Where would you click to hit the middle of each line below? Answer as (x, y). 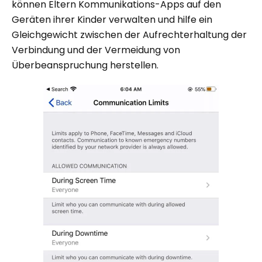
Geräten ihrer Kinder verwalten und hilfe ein (112, 20)
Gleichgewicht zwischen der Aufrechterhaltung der (129, 35)
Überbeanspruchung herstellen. (85, 65)
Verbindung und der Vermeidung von (96, 50)
